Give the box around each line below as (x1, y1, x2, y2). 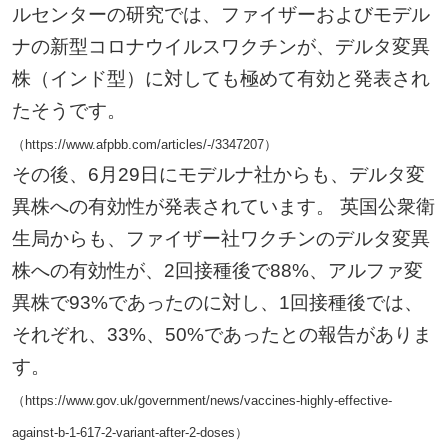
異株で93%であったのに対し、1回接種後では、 (11, 291, 423, 313)
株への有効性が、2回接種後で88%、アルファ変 (11, 259, 423, 281)
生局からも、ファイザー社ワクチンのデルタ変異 (11, 227, 430, 249)
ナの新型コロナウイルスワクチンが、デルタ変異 (11, 35, 430, 57)
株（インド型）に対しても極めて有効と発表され (11, 67, 430, 89)
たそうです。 (11, 99, 126, 121)
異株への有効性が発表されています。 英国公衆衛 (11, 195, 435, 217)
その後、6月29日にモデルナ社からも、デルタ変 (11, 163, 425, 185)
